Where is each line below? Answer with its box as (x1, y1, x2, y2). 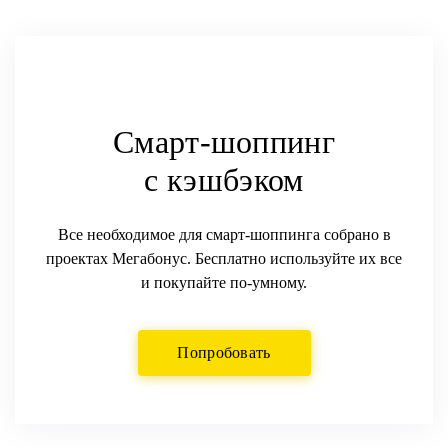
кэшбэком (167, 162, 304, 198)
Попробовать (177, 344, 271, 361)
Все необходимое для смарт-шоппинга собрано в (57, 226, 391, 243)
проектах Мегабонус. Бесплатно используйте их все (46, 250, 402, 267)
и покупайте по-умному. (141, 274, 307, 291)
